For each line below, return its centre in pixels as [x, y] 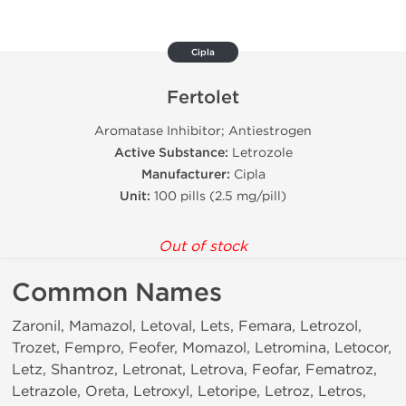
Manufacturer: [185, 174]
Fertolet [203, 98]
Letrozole [260, 153]
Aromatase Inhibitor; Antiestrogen [203, 131]
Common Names [117, 293]
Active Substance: [171, 153]
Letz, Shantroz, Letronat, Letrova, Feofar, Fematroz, [194, 369]
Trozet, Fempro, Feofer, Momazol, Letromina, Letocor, [202, 348]
